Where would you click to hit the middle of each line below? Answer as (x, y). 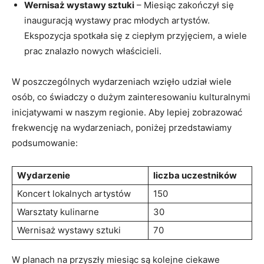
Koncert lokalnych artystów (74, 193)
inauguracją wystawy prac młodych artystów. (117, 20)
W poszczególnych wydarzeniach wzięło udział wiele (122, 81)
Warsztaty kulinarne (58, 212)
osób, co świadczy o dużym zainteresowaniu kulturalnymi (131, 97)
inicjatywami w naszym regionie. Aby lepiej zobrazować (127, 112)
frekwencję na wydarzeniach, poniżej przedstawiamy (122, 127)
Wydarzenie (44, 175)
